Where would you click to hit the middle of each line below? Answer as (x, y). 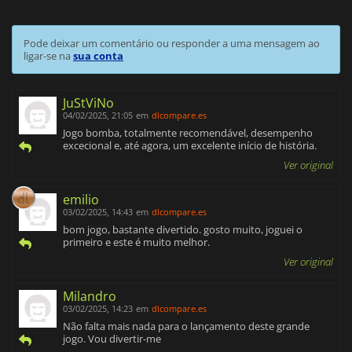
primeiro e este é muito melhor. (136, 242)
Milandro (90, 297)
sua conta (98, 56)
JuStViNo (88, 103)
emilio (81, 200)
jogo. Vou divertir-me (112, 339)
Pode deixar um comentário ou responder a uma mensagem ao (172, 44)
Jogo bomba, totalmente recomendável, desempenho (188, 133)
